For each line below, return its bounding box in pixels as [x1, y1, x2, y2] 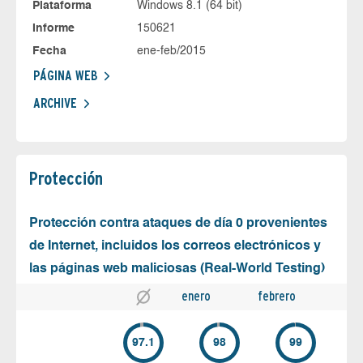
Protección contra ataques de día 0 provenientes [29, 216, 327, 230]
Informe [32, 22, 75, 34]
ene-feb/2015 [136, 45, 206, 57]
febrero [258, 288, 296, 304]
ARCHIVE [33, 95, 77, 111]
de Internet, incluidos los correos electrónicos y [29, 239, 321, 253]
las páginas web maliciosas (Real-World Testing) [29, 262, 325, 275]
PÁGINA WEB [33, 67, 97, 83]
